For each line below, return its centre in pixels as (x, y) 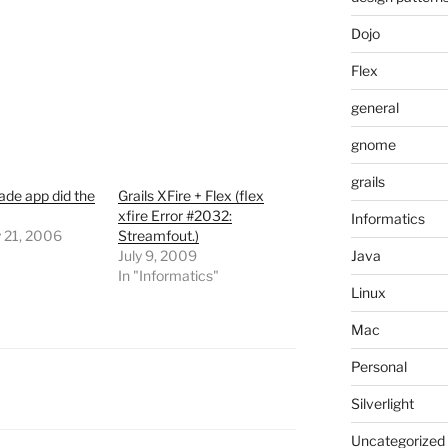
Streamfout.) (159, 236)
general (374, 108)
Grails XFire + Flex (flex (191, 196)
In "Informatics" (169, 276)
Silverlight (382, 404)
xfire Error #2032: (175, 216)
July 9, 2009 (158, 256)
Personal (378, 367)
